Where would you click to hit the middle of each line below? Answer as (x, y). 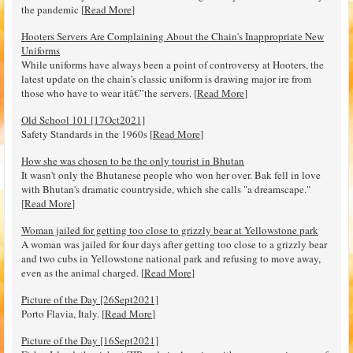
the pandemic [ (53, 9)
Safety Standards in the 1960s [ (87, 134)
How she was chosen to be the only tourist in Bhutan (133, 160)
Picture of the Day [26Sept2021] (90, 299)
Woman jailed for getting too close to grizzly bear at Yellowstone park (170, 230)
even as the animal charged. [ (83, 272)
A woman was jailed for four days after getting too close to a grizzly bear (174, 244)
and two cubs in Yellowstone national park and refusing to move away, (171, 258)
